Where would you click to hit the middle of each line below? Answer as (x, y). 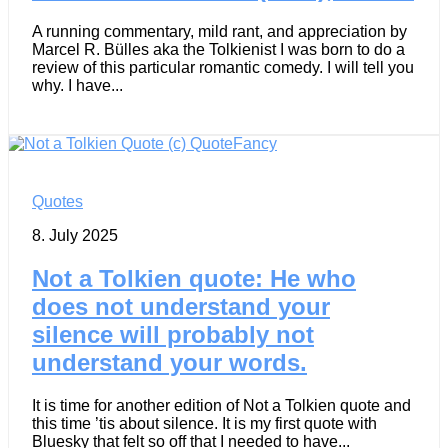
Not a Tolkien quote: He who (194, 278)
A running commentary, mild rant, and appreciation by (219, 31)
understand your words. (169, 362)
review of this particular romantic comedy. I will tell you (223, 67)
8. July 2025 (75, 235)
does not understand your (181, 306)
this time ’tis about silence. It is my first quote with (204, 423)
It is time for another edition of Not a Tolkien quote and (221, 405)
